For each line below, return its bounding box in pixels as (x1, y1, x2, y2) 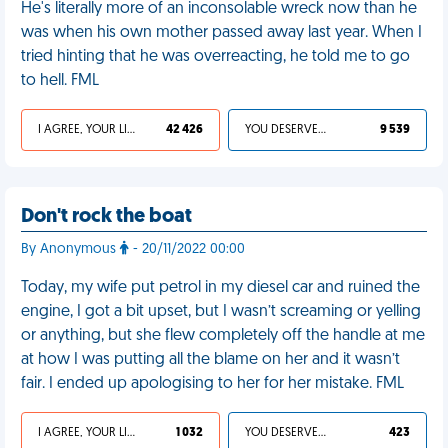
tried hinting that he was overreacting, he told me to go (21, 49, 410, 65)
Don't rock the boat (21, 207, 192, 227)
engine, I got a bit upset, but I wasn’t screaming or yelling (21, 304, 421, 320)
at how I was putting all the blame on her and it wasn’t (21, 352, 400, 368)
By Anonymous (21, 242, 120, 257)
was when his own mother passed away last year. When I (21, 25, 422, 41)
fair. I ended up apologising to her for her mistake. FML (21, 376, 404, 392)
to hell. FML (21, 73, 99, 89)
